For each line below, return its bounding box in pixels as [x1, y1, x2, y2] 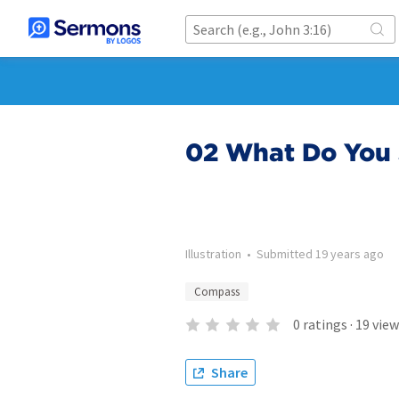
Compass [194, 284, 240, 299]
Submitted [256, 246, 315, 262]
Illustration [185, 246, 241, 262]
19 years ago [315, 246, 384, 262]
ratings [302, 315, 347, 333]
